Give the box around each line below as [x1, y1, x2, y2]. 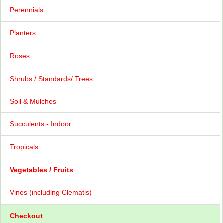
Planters [9, 29, 36, 37]
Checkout [9, 212, 43, 220]
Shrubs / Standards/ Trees [9, 74, 93, 83]
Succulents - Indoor [9, 120, 71, 128]
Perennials [9, 6, 43, 14]
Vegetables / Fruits [9, 165, 73, 174]
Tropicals [9, 142, 38, 151]
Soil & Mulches [9, 97, 56, 106]
